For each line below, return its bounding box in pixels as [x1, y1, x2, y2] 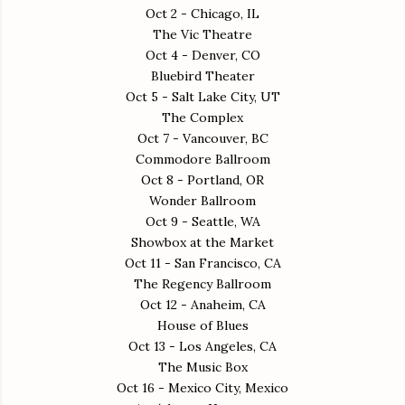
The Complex [162, 108, 243, 126]
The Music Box [157, 358, 248, 375]
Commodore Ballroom [135, 150, 270, 167]
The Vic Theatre [153, 25, 252, 42]
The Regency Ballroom [134, 275, 271, 292]
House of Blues [156, 316, 249, 334]
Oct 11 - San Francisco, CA [124, 254, 281, 271]
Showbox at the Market [131, 233, 274, 250]
